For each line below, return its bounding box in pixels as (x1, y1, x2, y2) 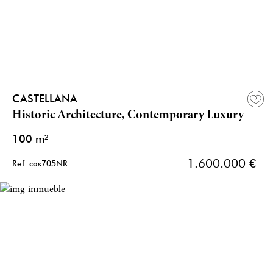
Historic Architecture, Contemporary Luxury (12, 109, 244, 122)
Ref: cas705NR (12, 158, 68, 169)
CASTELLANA (12, 92, 77, 105)
